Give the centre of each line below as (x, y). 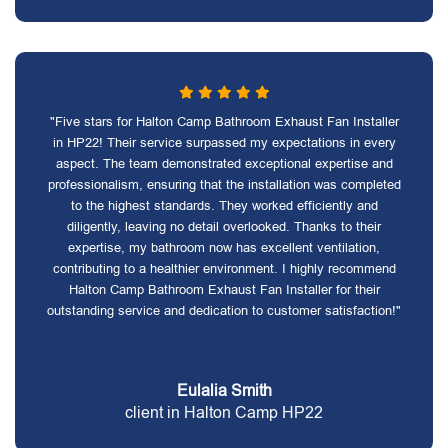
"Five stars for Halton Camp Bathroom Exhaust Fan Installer (224, 121)
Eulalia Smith (224, 390)
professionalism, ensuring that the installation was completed (224, 184)
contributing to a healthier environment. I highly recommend (224, 268)
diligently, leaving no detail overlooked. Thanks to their (224, 226)
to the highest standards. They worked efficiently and (224, 205)
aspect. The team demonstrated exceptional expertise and (224, 163)
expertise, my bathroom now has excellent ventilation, (224, 247)
